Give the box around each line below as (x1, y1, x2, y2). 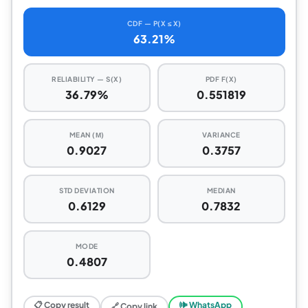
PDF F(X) (205, 75, 237, 83)
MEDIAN (206, 186, 236, 195)
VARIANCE (201, 131, 241, 139)
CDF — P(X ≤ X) (126, 19, 181, 27)
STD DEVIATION (59, 186, 115, 195)
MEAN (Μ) (69, 131, 104, 139)
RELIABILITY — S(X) (52, 75, 122, 83)
